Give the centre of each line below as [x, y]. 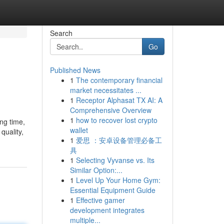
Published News [75, 70]
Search [61, 33]
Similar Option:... [96, 170]
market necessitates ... [105, 90]
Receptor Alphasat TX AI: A [119, 100]
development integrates [107, 210]
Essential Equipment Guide [112, 190]
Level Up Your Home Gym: [118, 180]
